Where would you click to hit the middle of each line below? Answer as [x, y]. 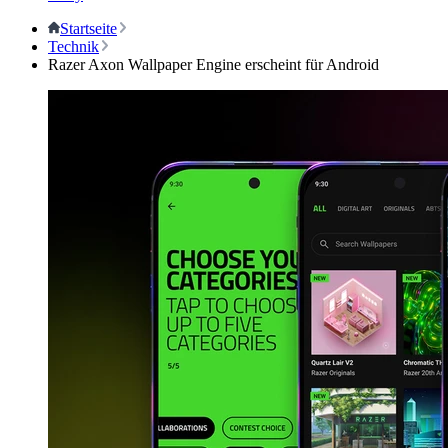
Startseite [88, 28]
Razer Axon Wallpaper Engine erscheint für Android [213, 64]
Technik [73, 46]
